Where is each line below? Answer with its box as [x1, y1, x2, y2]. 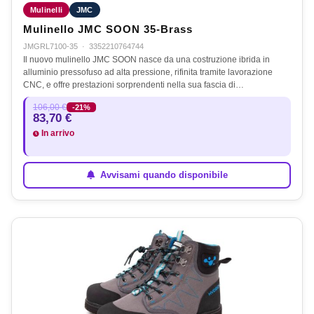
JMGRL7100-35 [23, 41, 78, 50]
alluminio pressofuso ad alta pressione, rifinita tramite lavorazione [23, 67, 273, 77]
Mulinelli [30, 5, 62, 14]
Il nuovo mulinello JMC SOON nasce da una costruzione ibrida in [23, 54, 270, 64]
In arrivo [39, 128, 74, 137]
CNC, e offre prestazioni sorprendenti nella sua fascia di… [23, 79, 244, 90]
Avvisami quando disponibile [97, 170, 228, 181]
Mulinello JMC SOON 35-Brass [23, 23, 193, 35]
